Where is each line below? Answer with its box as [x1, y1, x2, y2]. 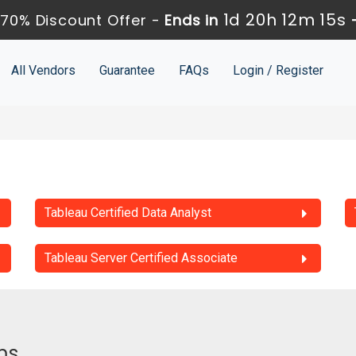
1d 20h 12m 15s [222, 9, 346, 31]
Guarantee [99, 63, 155, 78]
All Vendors [10, 63, 75, 78]
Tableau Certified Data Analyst [44, 205, 211, 221]
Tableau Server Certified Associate [44, 250, 238, 266]
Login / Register [232, 63, 323, 78]
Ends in [160, 10, 223, 30]
